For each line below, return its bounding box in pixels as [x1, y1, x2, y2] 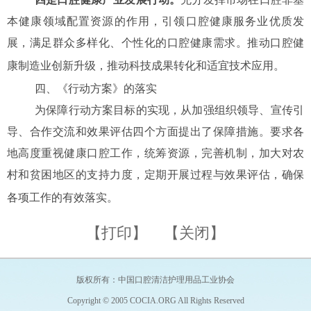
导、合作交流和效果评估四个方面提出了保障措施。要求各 [7, 126, 304, 137]
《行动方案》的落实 [56, 83, 157, 94]
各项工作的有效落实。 [7, 192, 118, 203]
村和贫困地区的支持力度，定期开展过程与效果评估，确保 [7, 169, 304, 180]
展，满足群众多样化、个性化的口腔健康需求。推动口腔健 [7, 37, 304, 49]
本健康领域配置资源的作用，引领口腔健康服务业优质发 [7, 15, 304, 27]
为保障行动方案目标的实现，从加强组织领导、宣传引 [35, 104, 304, 116]
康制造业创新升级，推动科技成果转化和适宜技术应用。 [7, 60, 285, 72]
